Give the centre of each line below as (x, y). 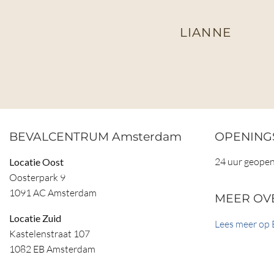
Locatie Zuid (35, 218)
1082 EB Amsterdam (52, 249)
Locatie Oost (36, 162)
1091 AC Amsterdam (53, 193)
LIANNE (206, 32)
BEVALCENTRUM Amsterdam (95, 137)
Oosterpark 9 (37, 178)
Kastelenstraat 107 (50, 234)
